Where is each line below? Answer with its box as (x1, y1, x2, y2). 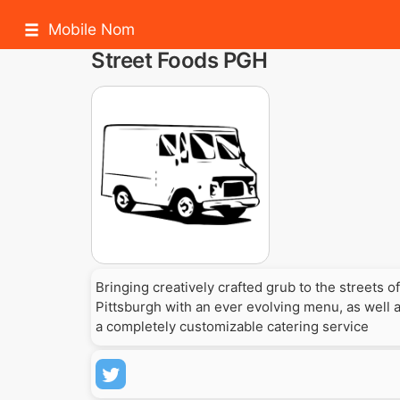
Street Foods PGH (91, 47, 268, 73)
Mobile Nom (48, 20, 135, 38)
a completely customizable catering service (96, 318, 369, 335)
